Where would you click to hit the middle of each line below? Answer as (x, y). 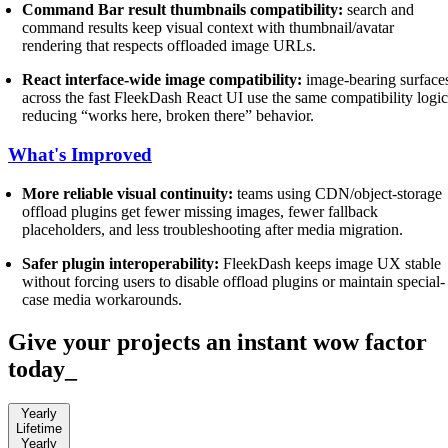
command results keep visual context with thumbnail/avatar (208, 28)
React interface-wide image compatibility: (162, 80)
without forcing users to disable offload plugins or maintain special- (234, 281)
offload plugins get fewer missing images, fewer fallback (200, 211)
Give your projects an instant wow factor (217, 341)
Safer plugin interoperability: (121, 263)
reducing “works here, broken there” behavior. (168, 116)
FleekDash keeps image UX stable (330, 263)
